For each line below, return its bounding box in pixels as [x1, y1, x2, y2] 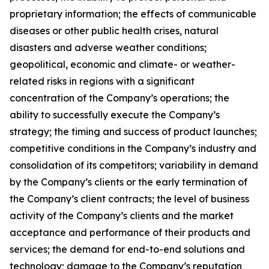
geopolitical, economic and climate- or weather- [10, 58, 235, 70]
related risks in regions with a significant [10, 75, 195, 87]
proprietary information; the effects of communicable [10, 8, 256, 20]
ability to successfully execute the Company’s [10, 109, 220, 121]
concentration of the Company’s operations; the [10, 92, 229, 104]
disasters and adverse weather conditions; [10, 41, 207, 53]
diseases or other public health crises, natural [10, 25, 219, 37]
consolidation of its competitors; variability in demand [10, 159, 258, 171]
